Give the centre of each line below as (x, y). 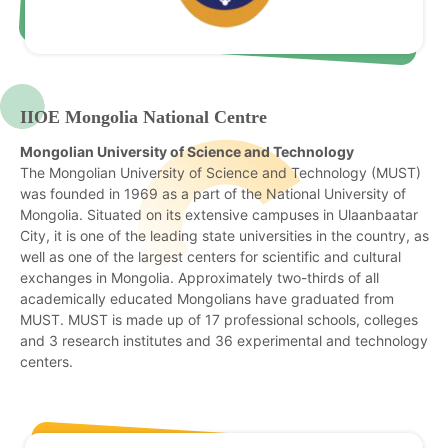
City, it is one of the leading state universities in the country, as (224, 236)
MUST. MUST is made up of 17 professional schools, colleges (219, 320)
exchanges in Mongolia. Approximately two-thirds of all (199, 278)
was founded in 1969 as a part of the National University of (213, 194)
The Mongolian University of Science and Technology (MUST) (220, 173)
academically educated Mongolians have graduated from (207, 299)
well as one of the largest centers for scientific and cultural (210, 257)
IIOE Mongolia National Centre (143, 117)
